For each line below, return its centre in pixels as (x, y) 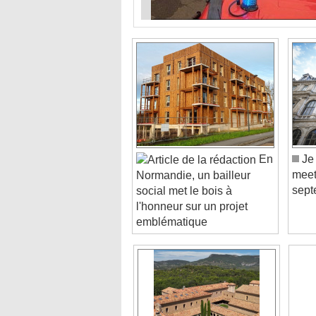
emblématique (172, 207)
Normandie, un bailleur (193, 160)
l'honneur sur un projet (192, 191)
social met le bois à (184, 176)
